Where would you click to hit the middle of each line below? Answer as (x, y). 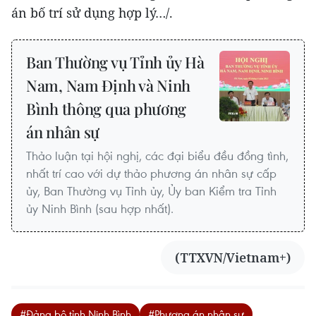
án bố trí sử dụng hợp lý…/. (92, 13)
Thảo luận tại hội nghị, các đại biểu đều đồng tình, (157, 156)
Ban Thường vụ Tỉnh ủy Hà (115, 62)
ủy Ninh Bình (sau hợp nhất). (100, 209)
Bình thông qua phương (107, 109)
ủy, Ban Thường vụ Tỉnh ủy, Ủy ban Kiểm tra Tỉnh (151, 191)
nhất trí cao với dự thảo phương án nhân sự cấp (151, 174)
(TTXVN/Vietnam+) (233, 258)
